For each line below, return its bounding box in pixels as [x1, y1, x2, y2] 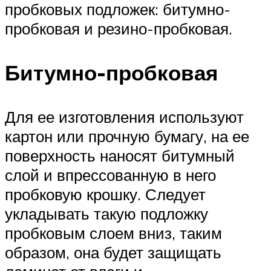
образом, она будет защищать [5, 243, 221, 263]
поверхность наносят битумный [5, 146, 235, 166]
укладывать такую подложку [5, 204, 208, 224]
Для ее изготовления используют [5, 107, 244, 127]
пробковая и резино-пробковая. [5, 19, 232, 38]
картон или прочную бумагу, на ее [5, 126, 249, 146]
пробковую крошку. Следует [5, 184, 206, 204]
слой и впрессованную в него [5, 165, 216, 185]
